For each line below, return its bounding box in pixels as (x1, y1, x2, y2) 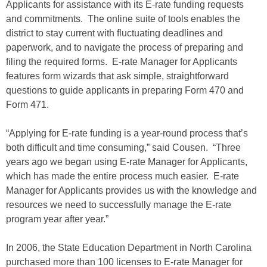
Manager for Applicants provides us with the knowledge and (6, 185, 257, 195)
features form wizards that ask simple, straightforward (6, 71, 229, 81)
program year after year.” (6, 214, 108, 224)
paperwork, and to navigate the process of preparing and (6, 42, 243, 52)
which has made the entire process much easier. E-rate (6, 171, 239, 181)
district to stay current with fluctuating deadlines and (6, 28, 223, 38)
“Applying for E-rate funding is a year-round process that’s (6, 128, 248, 138)
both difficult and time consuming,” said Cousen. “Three (6, 142, 241, 153)
